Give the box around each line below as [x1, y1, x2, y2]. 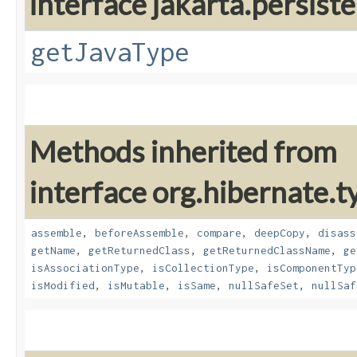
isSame [178, 279, 216, 292]
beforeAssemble [95, 226, 184, 240]
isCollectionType [152, 261, 254, 275]
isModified [31, 279, 95, 292]
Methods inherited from [29, 134, 337, 170]
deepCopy [254, 226, 305, 240]
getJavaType [31, 37, 189, 68]
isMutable [108, 279, 165, 292]
